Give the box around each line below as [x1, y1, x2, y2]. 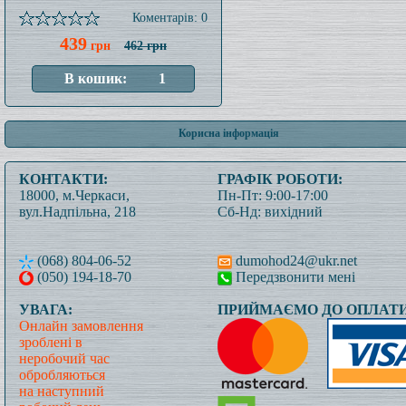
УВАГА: [19, 302, 72, 317]
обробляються [19, 367, 105, 382]
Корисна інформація [179, 127, 279, 140]
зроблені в [19, 334, 82, 350]
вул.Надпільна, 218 [19, 204, 136, 219]
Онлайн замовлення [19, 318, 143, 333]
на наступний [19, 383, 104, 399]
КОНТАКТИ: [19, 171, 108, 187]
